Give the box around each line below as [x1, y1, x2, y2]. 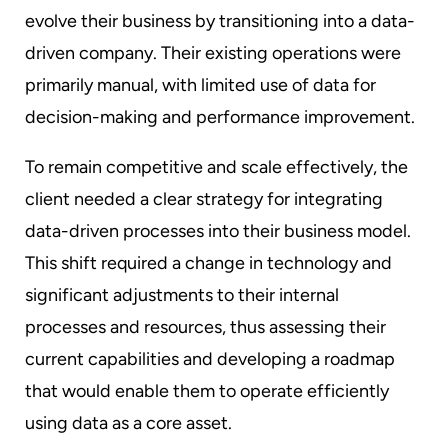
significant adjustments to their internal [25, 284, 339, 306]
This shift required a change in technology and [25, 252, 392, 274]
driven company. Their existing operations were [25, 42, 401, 64]
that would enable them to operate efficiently [25, 380, 389, 402]
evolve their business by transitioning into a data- [25, 10, 415, 32]
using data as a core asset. [25, 412, 232, 434]
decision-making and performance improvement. [25, 106, 415, 128]
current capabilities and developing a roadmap [25, 348, 395, 370]
